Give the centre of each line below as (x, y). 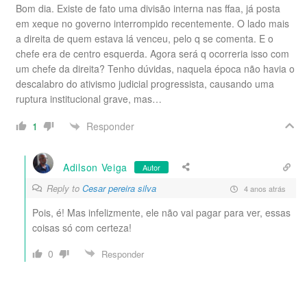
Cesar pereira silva (119, 188)
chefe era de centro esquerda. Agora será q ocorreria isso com (152, 54)
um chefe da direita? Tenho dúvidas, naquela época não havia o (155, 69)
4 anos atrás (264, 188)
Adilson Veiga (96, 167)
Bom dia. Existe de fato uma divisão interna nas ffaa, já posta (148, 9)
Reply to (64, 188)
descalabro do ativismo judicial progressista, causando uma (145, 84)
